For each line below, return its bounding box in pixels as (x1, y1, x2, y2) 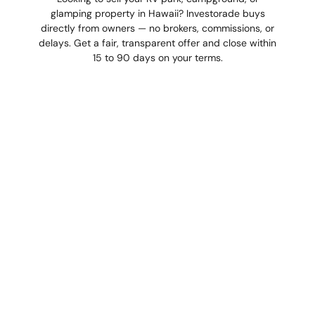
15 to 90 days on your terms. (92, 51, 223, 64)
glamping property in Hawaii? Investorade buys (50, 6, 265, 20)
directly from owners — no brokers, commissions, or (41, 21, 274, 34)
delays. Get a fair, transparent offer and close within (39, 36, 276, 49)
